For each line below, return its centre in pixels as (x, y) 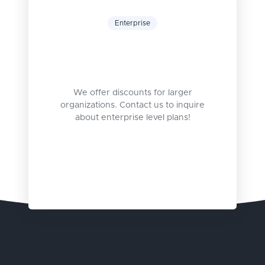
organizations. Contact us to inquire (132, 106)
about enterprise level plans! (132, 118)
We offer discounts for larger (132, 93)
